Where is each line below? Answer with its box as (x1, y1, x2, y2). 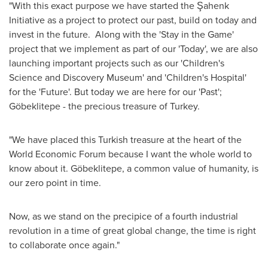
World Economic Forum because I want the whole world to (9, 147, 252, 162)
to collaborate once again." (9, 238, 120, 252)
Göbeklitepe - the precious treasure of (9, 99, 170, 114)
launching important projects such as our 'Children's (9, 56, 224, 71)
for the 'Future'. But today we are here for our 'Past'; (9, 85, 222, 99)
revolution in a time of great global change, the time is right (9, 224, 256, 238)
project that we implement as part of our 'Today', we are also (9, 42, 258, 56)
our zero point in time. (9, 176, 101, 190)
